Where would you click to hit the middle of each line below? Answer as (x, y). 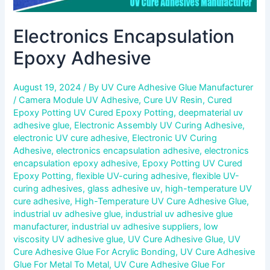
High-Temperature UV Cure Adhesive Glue (161, 201)
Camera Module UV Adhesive (79, 100)
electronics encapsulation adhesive (128, 150)
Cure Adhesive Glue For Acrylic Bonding (95, 252)
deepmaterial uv (211, 112)
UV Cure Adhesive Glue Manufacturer (177, 87)
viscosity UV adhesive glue (68, 239)
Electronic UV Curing (175, 138)
